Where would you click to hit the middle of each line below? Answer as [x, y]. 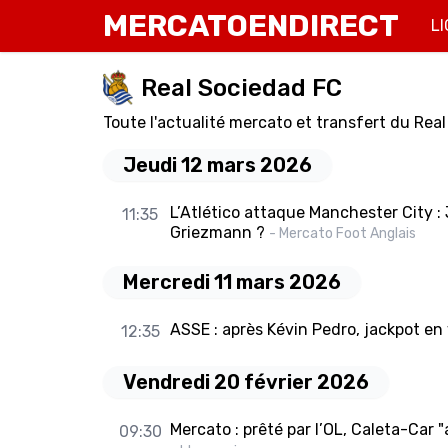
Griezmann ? [217, 233]
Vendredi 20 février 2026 [246, 382]
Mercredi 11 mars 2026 [232, 282]
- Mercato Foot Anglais [342, 234]
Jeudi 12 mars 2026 [217, 165]
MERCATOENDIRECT [251, 26]
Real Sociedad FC [241, 87]
